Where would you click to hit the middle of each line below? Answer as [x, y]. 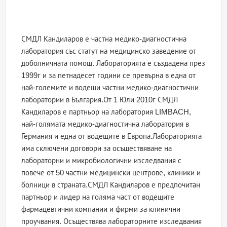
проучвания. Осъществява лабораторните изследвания [112, 221]
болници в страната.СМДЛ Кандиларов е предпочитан [111, 185]
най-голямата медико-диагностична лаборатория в [105, 124]
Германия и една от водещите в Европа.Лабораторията [112, 136]
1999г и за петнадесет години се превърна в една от [109, 75]
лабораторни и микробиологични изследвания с [102, 161]
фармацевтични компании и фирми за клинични [101, 209]
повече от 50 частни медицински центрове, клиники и [111, 173]
